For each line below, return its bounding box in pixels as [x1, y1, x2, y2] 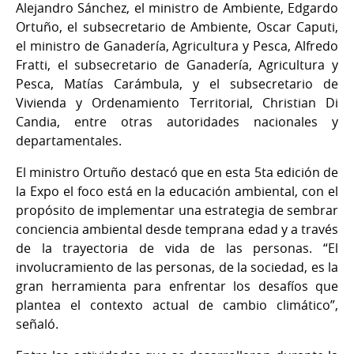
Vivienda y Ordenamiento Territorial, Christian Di [16, 93, 338, 111]
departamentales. [16, 131, 122, 149]
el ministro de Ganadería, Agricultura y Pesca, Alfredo [16, 36, 338, 55]
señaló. [16, 314, 58, 333]
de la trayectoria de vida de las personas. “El [16, 239, 338, 257]
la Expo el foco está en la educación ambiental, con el [16, 182, 338, 200]
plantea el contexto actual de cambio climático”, [16, 296, 338, 314]
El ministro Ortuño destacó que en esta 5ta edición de [16, 163, 338, 181]
